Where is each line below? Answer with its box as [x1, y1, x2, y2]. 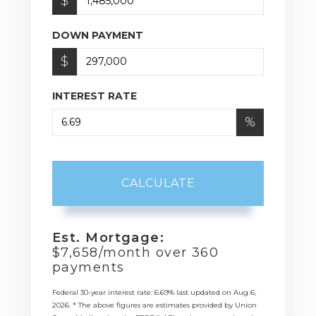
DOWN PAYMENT [52, 28, 143, 42]
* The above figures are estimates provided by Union [73, 300, 257, 310]
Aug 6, [233, 287, 256, 297]
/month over [98, 244, 192, 260]
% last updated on [169, 287, 233, 297]
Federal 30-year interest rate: [52, 287, 154, 297]
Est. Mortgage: [52, 229, 165, 245]
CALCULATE [121, 176, 195, 190]
